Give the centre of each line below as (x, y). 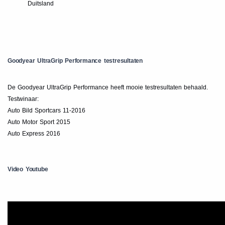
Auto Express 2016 (34, 134)
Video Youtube (28, 169)
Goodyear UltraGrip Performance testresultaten (75, 61)
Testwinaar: (23, 99)
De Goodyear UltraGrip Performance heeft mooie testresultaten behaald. (108, 87)
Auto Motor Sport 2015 (39, 122)
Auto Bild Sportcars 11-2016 (46, 110)
